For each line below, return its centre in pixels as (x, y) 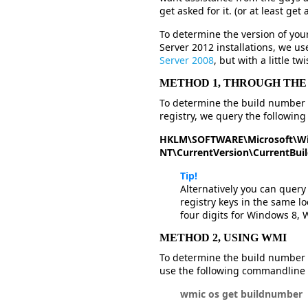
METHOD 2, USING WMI (223, 238)
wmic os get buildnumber (241, 294)
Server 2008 (187, 60)
